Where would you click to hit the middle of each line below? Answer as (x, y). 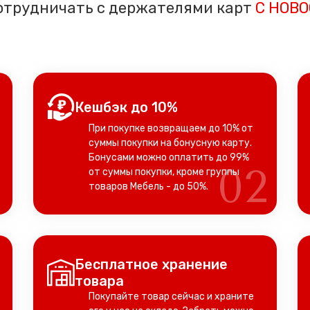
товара (99, 281)
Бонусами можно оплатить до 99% (169, 157)
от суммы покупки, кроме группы (164, 172)
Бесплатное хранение (151, 264)
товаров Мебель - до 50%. (148, 186)
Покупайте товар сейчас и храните (171, 297)
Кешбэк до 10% (126, 107)
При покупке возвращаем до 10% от (171, 128)
